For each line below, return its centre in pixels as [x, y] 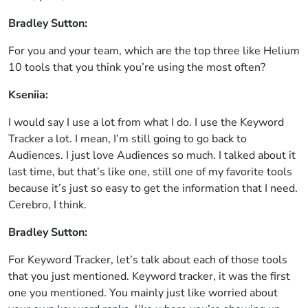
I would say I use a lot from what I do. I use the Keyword [146, 122]
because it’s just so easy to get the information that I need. [153, 188]
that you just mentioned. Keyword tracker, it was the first [149, 276]
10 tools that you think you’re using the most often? [137, 67]
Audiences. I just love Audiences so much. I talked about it [152, 155]
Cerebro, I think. [47, 205]
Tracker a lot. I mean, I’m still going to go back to [128, 139]
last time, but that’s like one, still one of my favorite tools [150, 172]
